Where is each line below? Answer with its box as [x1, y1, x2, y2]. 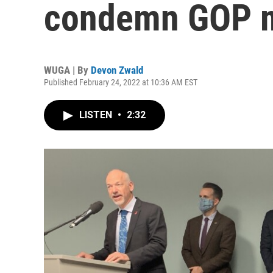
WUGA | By [44, 64, 91, 76]
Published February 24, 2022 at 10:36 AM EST [44, 77, 197, 87]
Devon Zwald [91, 64, 143, 76]
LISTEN [79, 109, 115, 121]
